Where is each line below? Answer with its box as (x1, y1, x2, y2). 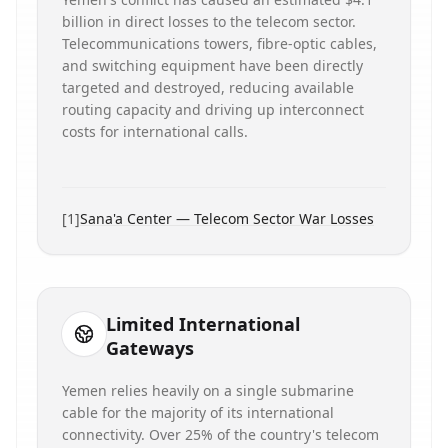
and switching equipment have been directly (62, 56, 363, 75)
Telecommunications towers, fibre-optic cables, (62, 34, 377, 53)
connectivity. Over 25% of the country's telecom (62, 425, 379, 444)
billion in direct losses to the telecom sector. (62, 12, 356, 31)
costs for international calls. (62, 122, 248, 141)
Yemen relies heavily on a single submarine (62, 381, 354, 400)
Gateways (106, 336, 194, 360)
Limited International (106, 312, 300, 336)
